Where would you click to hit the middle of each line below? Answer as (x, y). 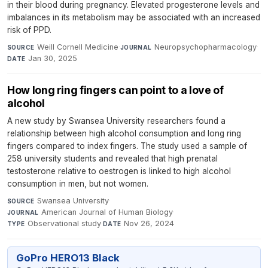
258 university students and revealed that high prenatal (112, 158)
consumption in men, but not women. (78, 183)
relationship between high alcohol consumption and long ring (124, 133)
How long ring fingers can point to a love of (115, 90)
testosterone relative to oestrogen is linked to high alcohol (119, 171)
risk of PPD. (29, 30)
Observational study (65, 223)
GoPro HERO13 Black (68, 258)
